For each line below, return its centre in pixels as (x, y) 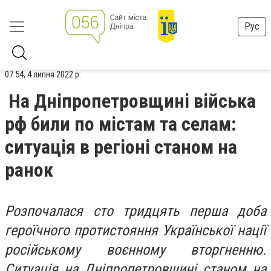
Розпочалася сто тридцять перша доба (135, 211)
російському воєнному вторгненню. (135, 250)
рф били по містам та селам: (121, 124)
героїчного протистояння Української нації (135, 230)
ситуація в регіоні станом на (121, 147)
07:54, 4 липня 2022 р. (43, 74)
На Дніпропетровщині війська (132, 101)
